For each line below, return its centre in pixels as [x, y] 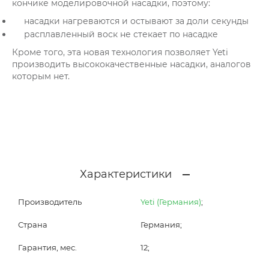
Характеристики [125, 174]
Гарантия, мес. [47, 247]
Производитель [50, 201]
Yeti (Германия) [171, 201]
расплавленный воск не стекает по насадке [121, 34]
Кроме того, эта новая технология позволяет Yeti [120, 52]
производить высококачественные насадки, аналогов [131, 64]
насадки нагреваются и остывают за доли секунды [136, 21]
